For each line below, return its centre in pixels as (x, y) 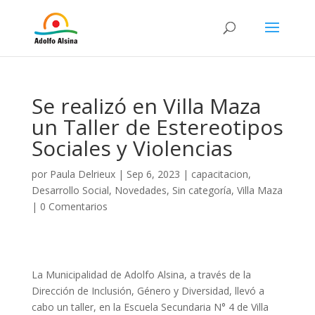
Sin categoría (201, 190)
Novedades (140, 190)
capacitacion (219, 174)
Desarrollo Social (70, 190)
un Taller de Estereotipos (157, 127)
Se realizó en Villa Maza (146, 106)
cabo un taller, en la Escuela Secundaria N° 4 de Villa (150, 307)
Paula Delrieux (82, 174)
